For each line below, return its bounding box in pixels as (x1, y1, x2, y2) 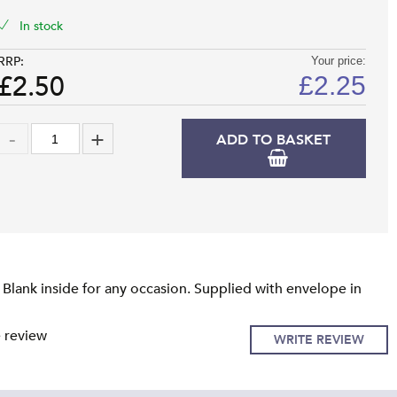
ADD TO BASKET (216, 130, 331, 151)
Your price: (310, 54, 366, 68)
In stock (19, 18, 63, 35)
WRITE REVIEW (273, 331, 364, 349)
